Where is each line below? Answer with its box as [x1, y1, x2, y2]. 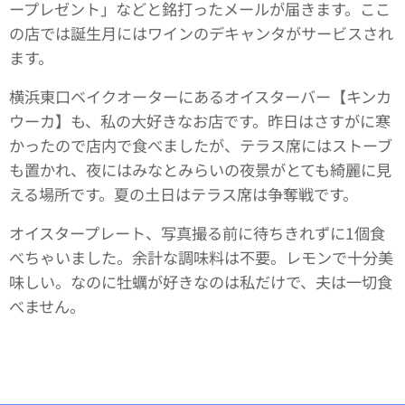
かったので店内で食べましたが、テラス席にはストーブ [9, 134, 392, 157]
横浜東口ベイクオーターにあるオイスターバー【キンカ [9, 85, 391, 108]
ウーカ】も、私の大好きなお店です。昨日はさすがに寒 [9, 109, 391, 133]
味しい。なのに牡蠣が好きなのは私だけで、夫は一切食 [9, 270, 392, 294]
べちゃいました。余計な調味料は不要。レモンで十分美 [9, 246, 393, 269]
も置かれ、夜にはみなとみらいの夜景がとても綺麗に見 [9, 158, 391, 182]
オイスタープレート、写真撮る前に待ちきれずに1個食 [9, 221, 385, 245]
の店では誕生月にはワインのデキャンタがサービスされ [9, 22, 393, 45]
